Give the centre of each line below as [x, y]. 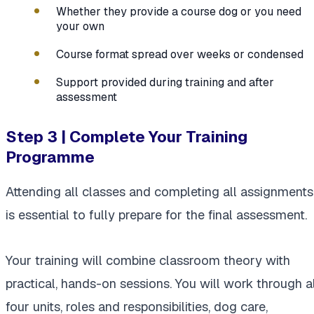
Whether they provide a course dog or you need [179, 11]
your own [80, 26]
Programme [50, 157]
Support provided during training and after [165, 82]
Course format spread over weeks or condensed [180, 54]
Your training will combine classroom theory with [148, 261]
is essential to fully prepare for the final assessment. [156, 215]
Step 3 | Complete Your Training [127, 137]
